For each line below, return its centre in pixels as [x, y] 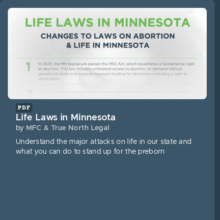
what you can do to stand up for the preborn [90, 152]
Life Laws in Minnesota [66, 118]
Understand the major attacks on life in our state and [104, 142]
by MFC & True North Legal [63, 128]
